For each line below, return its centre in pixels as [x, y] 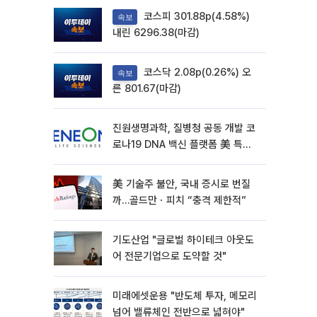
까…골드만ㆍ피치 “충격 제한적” [179, 200]
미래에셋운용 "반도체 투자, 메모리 [185, 296]
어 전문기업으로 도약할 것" [169, 256]
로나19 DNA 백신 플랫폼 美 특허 [182, 144]
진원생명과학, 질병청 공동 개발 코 [184, 128]
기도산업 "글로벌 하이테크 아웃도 [183, 240]
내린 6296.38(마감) [156, 33]
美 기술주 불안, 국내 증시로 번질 [181, 184]
